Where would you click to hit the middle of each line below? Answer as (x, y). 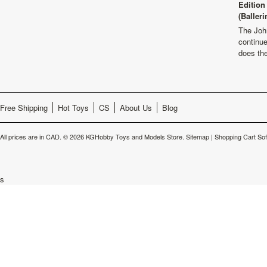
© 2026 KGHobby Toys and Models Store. (124, 136)
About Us (136, 108)
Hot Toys (73, 108)
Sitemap (198, 136)
